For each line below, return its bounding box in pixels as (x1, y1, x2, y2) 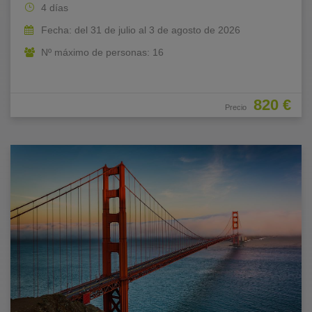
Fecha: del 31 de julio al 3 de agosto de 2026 (41, 24, 240, 36)
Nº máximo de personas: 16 (41, 46, 164, 58)
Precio (225, 102, 247, 111)
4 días (41, 1, 68, 13)
